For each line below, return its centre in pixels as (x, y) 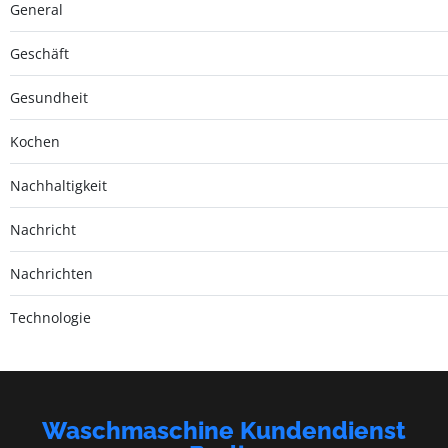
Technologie (50, 317)
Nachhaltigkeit (58, 185)
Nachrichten (51, 273)
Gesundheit (49, 97)
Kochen (35, 141)
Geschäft (39, 53)
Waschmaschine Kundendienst (224, 430)
